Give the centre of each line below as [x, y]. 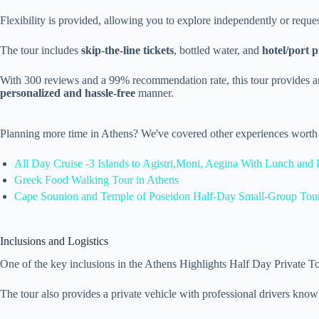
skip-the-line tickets [127, 50]
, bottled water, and [218, 50]
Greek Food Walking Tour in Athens [96, 179]
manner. [155, 93]
